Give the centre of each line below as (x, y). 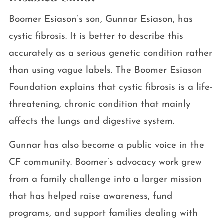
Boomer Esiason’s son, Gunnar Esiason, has (101, 20)
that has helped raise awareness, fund (90, 197)
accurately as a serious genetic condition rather (110, 54)
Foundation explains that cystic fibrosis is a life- (111, 88)
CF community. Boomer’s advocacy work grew (105, 163)
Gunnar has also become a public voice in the (106, 146)
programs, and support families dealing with (103, 214)
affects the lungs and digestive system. (91, 122)
